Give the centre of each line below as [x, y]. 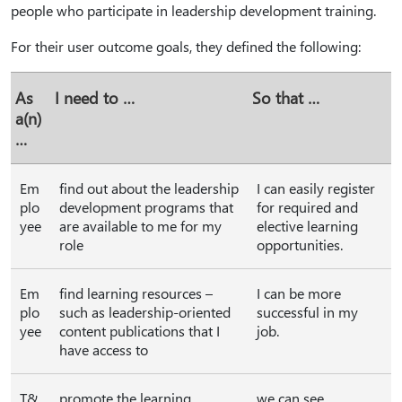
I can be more [299, 293]
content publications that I [140, 331]
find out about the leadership [149, 188]
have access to [104, 350]
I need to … [95, 97]
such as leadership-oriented [145, 312]
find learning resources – [136, 293]
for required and [307, 207]
